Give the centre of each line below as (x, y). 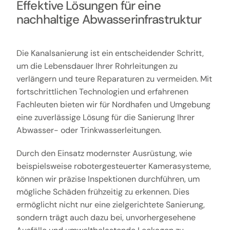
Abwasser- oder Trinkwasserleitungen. (89, 130)
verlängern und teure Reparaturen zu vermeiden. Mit (114, 79)
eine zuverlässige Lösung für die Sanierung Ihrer (105, 118)
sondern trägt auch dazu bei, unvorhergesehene (106, 218)
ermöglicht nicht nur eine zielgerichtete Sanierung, (110, 205)
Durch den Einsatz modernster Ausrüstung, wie (104, 154)
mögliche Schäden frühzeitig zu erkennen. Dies (103, 192)
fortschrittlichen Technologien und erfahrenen (102, 92)
